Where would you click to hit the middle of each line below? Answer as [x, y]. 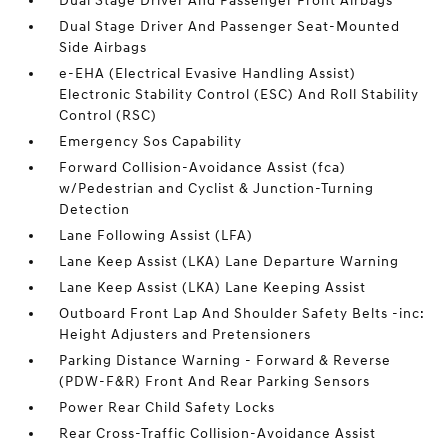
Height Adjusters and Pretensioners [185, 334]
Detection [95, 209]
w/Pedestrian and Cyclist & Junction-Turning [217, 188]
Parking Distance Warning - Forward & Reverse [225, 360]
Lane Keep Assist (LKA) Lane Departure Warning [229, 261]
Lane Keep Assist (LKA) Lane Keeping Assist [213, 287]
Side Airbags [103, 47]
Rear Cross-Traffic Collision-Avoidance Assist [218, 433]
